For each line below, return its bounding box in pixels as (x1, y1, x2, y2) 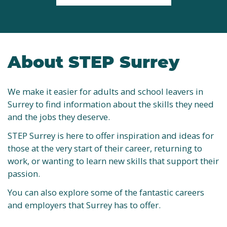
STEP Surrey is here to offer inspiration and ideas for (8, 129, 214, 141)
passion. (8, 167, 40, 179)
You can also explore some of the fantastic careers (8, 186, 204, 198)
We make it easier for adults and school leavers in (8, 85, 203, 97)
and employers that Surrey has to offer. (8, 199, 161, 211)
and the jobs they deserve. (8, 110, 110, 123)
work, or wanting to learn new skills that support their (8, 155, 219, 167)
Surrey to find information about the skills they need (8, 98, 214, 110)
